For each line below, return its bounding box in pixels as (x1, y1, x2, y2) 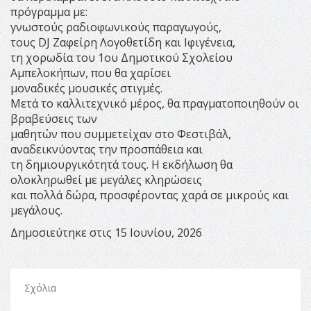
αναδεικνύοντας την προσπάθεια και (10, 142, 203, 158)
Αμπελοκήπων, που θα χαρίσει (10, 65, 171, 81)
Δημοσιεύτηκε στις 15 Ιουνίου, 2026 (10, 225, 202, 241)
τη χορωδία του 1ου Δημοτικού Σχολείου (10, 50, 233, 66)
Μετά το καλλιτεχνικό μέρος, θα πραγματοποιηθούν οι (10, 96, 299, 112)
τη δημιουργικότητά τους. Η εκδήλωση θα (10, 157, 233, 173)
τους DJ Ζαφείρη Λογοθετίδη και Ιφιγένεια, (10, 35, 235, 51)
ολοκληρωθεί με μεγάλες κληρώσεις (10, 172, 202, 188)
